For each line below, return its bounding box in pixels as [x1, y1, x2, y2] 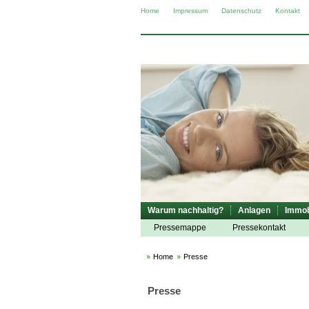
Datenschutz [221, 7, 261, 14]
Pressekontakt [232, 223, 286, 232]
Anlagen [238, 206, 270, 215]
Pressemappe [154, 223, 206, 232]
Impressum [173, 7, 208, 14]
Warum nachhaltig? [148, 206, 223, 215]
